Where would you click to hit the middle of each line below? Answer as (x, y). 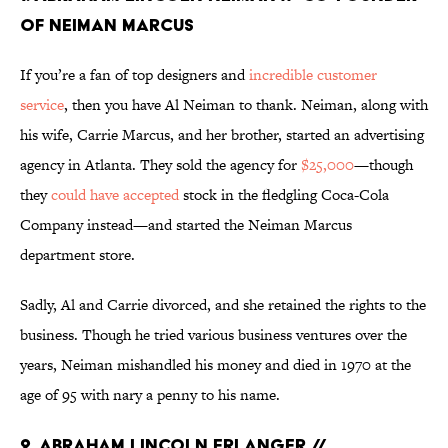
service (42, 105)
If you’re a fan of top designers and (134, 75)
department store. (77, 255)
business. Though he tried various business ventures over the (213, 335)
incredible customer (313, 75)
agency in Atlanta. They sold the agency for (160, 165)
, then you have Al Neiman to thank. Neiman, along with (246, 105)
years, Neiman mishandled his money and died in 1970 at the (215, 365)
